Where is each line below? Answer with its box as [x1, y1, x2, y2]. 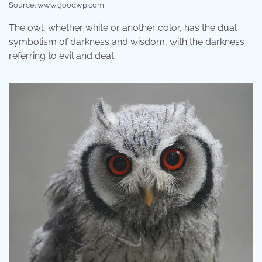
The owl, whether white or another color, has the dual [9, 22, 237, 33]
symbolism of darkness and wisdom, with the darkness [9, 36, 244, 47]
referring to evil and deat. [9, 50, 116, 61]
